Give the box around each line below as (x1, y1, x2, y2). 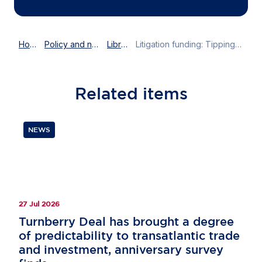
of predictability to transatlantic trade (19, 229, 240, 242)
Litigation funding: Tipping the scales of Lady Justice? (235, 39, 242, 49)
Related (74, 84, 143, 102)
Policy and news (91, 39, 98, 49)
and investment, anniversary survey (19, 243, 223, 256)
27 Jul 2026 (19, 199, 60, 208)
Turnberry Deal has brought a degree (19, 215, 234, 227)
